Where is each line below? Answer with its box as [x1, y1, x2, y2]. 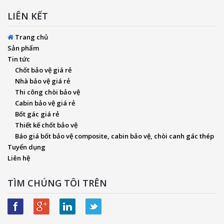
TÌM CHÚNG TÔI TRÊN [7, 177, 107, 189]
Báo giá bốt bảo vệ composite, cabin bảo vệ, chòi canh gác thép [15, 131, 214, 140]
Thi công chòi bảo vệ [15, 87, 80, 96]
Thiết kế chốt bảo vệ [15, 120, 77, 129]
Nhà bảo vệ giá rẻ [15, 76, 70, 85]
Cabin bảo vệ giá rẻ [15, 98, 75, 107]
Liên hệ [7, 153, 30, 162]
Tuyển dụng [7, 142, 45, 151]
